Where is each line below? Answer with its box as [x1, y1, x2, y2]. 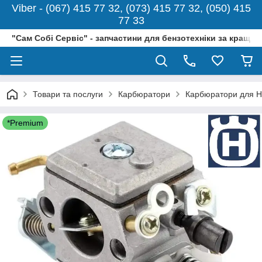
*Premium [7, 118, 43, 127]
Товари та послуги [33, 89, 103, 99]
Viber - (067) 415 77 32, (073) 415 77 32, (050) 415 [11, 2, 251, 14]
